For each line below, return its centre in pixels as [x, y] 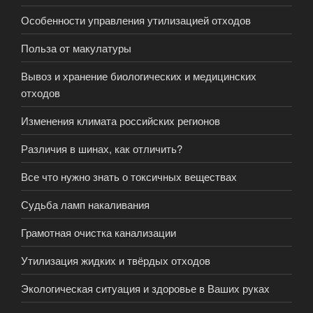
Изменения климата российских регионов [121, 120]
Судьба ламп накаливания [85, 204]
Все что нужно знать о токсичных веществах [129, 176]
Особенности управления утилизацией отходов [136, 20]
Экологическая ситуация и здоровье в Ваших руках [145, 288]
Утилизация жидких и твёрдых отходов [116, 260]
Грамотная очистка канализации [99, 232]
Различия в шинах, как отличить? [102, 148]
